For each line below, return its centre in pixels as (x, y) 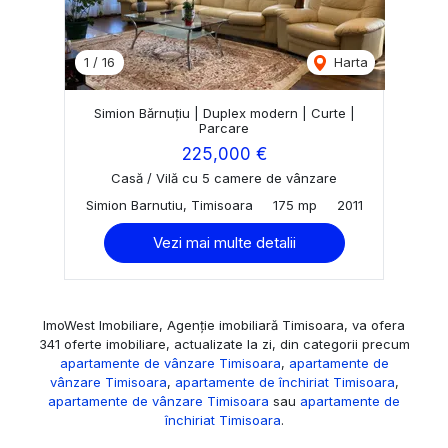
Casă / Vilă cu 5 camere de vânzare (224, 177)
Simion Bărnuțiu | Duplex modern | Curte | (224, 112)
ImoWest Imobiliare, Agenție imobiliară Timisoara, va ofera (224, 324)
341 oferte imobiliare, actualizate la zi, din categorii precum (224, 343)
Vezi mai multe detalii (224, 242)
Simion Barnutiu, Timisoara (169, 204)
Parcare (224, 127)
